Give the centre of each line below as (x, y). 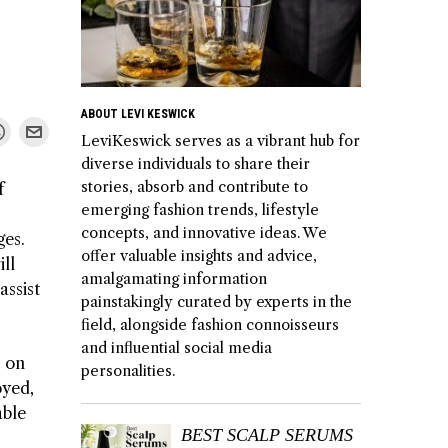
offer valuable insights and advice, (199, 256)
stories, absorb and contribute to (194, 187)
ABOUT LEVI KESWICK (138, 114)
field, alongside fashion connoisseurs (210, 325)
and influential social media (176, 348)
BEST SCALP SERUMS (267, 435)
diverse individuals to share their (195, 164)
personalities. (128, 371)
